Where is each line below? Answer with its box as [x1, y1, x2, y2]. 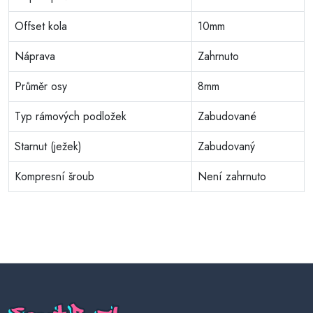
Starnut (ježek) [15, 138, 82, 154]
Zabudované [198, 108, 256, 124]
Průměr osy [15, 78, 67, 94]
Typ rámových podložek [15, 108, 126, 124]
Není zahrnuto [198, 168, 266, 184]
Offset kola [15, 17, 67, 34]
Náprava [15, 48, 55, 64]
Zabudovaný [198, 138, 255, 154]
